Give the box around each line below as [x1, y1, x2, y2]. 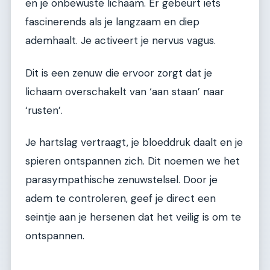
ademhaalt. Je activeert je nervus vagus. [25, 34, 216, 48]
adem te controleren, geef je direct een [25, 192, 216, 206]
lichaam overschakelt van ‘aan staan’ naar [25, 84, 224, 98]
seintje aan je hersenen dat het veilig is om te [25, 210, 241, 224]
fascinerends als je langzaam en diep [25, 15, 199, 29]
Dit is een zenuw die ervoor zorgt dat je [25, 66, 212, 80]
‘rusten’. [25, 103, 63, 117]
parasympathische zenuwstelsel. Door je [25, 173, 218, 187]
